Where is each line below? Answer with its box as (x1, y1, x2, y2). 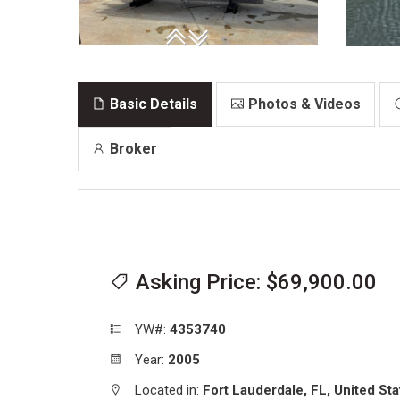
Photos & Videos (245, 95, 361, 112)
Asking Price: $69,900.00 (266, 269, 377, 295)
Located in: (131, 381, 203, 398)
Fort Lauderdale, (203, 381, 307, 398)
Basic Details (106, 95, 197, 112)
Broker (106, 139, 157, 157)
